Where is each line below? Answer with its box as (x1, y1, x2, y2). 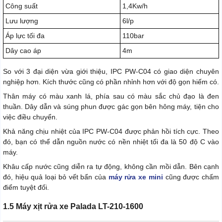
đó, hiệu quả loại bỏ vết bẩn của (3, 172, 109, 181)
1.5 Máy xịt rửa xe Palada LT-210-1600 (3, 202, 143, 211)
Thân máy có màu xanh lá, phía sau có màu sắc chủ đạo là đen (3, 92, 219, 100)
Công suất (5, 1, 38, 10)
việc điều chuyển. (3, 112, 57, 121)
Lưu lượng (5, 16, 38, 25)
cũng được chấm (163, 172, 220, 181)
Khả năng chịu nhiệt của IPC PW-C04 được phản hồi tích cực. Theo (3, 127, 219, 135)
